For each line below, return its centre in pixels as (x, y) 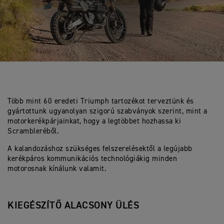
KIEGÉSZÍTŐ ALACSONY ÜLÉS (73, 205)
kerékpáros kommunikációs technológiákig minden (92, 159)
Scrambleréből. (33, 131)
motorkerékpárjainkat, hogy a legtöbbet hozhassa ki (94, 121)
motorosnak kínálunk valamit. (57, 169)
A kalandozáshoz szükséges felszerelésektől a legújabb (100, 149)
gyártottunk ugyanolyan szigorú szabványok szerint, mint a (107, 111)
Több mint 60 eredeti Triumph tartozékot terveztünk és (101, 101)
